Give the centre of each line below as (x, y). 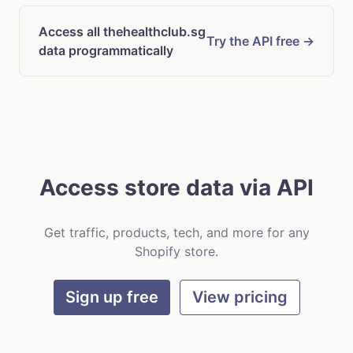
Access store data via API (176, 187)
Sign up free (111, 297)
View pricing (240, 297)
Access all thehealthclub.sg (122, 31)
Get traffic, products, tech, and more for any (176, 232)
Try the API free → (260, 41)
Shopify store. (176, 251)
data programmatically (106, 50)
